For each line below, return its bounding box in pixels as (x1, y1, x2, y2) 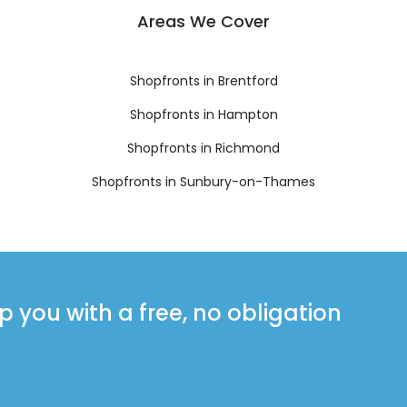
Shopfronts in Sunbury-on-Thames (92, 172, 315, 191)
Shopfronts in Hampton (129, 104, 278, 124)
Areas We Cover (137, 9, 270, 33)
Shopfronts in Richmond (127, 138, 280, 157)
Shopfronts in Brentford (129, 71, 278, 90)
